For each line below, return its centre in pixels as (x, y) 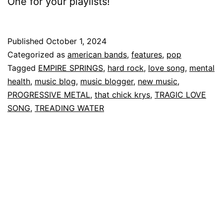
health (19, 81)
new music (158, 81)
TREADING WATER (69, 108)
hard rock (126, 68)
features (147, 54)
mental (202, 68)
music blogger (107, 81)
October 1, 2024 (76, 41)
